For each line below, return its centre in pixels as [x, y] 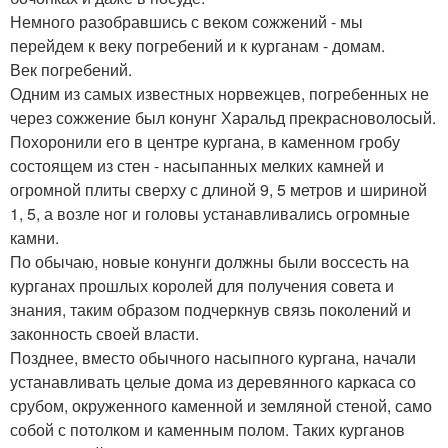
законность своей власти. [104, 333]
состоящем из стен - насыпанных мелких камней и [197, 165]
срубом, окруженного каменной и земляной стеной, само [221, 405]
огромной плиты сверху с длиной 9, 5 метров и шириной [218, 189]
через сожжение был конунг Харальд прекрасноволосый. [223, 117]
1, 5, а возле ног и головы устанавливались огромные [210, 213]
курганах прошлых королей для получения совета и [202, 285]
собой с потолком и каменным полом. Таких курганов [207, 429]
